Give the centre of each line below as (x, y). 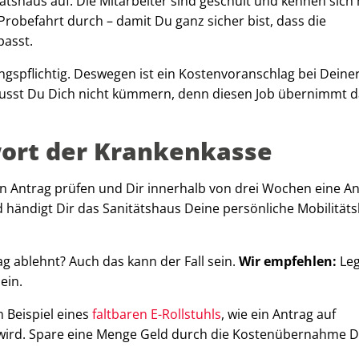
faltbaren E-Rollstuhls (157, 314)
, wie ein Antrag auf (278, 314)
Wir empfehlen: (288, 261)
